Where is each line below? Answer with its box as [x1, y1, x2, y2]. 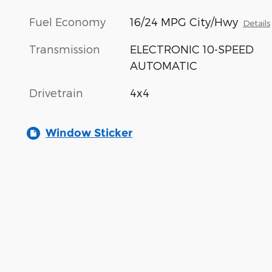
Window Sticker [46, 126, 132, 140]
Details [243, 17, 271, 28]
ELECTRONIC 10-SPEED [130, 42, 254, 55]
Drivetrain [29, 86, 83, 99]
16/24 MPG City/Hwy [130, 15, 239, 28]
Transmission [29, 42, 100, 55]
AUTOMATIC [130, 58, 198, 72]
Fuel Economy [29, 15, 106, 28]
